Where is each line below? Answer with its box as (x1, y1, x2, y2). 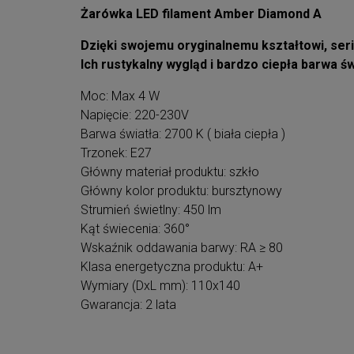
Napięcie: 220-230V (81, 107, 189, 123)
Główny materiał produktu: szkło (81, 164, 259, 180)
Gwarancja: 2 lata (81, 297, 176, 313)
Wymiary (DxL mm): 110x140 (81, 278, 240, 294)
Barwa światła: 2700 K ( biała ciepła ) (81, 126, 285, 142)
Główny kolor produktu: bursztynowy (81, 183, 282, 199)
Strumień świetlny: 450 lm (81, 202, 221, 218)
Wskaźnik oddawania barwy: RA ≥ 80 (81, 240, 283, 256)
